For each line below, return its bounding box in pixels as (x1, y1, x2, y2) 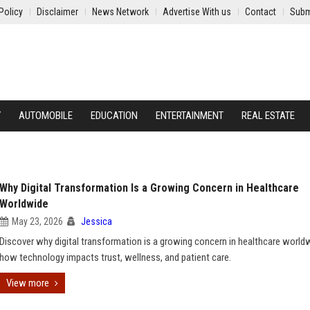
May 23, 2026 (12, 216, 63, 227)
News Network (92, 6, 149, 17)
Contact (245, 6, 276, 17)
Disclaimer (37, 6, 78, 17)
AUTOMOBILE (19, 109, 73, 122)
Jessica (81, 216, 112, 227)
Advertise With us (163, 6, 231, 17)
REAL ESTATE (241, 109, 295, 122)
